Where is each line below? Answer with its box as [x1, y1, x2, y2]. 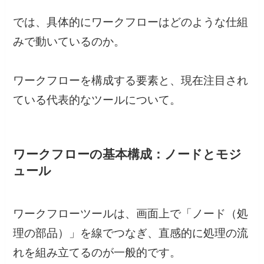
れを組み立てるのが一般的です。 [13, 246, 181, 259]
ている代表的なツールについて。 [13, 94, 181, 107]
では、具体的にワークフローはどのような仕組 [13, 16, 249, 29]
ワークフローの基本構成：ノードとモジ [13, 147, 242, 161]
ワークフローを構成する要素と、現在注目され [13, 74, 249, 87]
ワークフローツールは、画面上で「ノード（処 [13, 207, 249, 220]
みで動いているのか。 [13, 35, 126, 48]
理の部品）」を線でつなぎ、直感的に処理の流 [13, 226, 249, 239]
